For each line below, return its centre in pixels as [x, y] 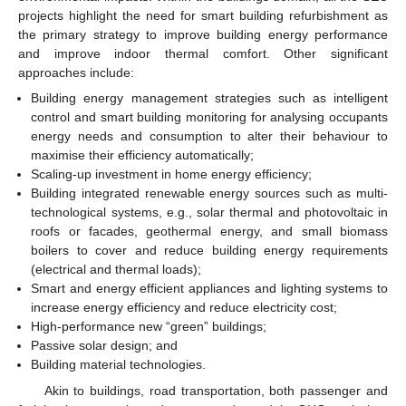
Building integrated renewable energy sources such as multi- [209, 193]
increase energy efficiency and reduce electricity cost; [184, 308]
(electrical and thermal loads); [116, 270]
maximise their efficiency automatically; [143, 155]
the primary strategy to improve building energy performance [203, 35]
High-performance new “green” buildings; [149, 327]
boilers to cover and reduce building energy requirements [209, 251]
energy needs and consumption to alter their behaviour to [209, 136]
